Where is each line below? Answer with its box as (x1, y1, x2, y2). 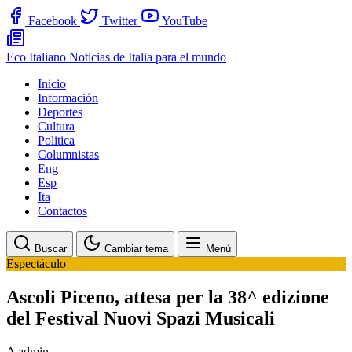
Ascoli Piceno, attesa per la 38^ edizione (6, 286, 329, 307)
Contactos (38, 204, 87, 218)
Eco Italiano (6, 50, 69, 64)
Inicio (38, 77, 66, 90)
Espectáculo (6, 257, 66, 270)
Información (38, 91, 98, 104)
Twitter (102, 14, 137, 27)
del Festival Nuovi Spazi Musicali (6, 307, 275, 328)
